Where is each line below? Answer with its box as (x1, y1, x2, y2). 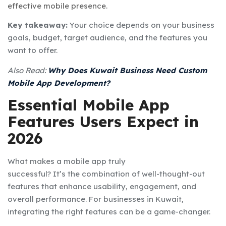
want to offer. (8, 45, 58, 55)
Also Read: (8, 65, 48, 75)
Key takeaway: (8, 20, 68, 30)
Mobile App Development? (8, 78, 110, 88)
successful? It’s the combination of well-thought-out (8, 168, 205, 179)
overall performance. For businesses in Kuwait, (8, 194, 184, 204)
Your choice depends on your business (68, 20, 214, 30)
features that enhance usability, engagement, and (8, 181, 196, 191)
